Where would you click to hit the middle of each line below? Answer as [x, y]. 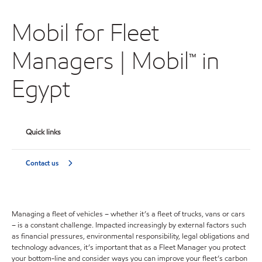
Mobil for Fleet [85, 32]
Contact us [42, 163]
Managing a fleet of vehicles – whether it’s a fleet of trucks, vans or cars [128, 214]
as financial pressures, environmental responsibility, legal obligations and [130, 236]
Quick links [44, 132]
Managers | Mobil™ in [116, 60]
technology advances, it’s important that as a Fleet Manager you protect [129, 247]
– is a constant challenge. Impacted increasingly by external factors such [129, 225]
